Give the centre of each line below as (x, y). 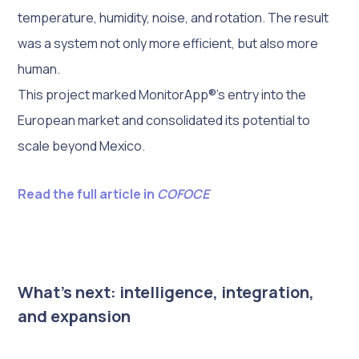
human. (39, 69)
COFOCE (184, 194)
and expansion (75, 316)
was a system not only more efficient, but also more (168, 43)
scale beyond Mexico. (82, 145)
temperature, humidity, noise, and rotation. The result (173, 17)
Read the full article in (88, 194)
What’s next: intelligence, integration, (166, 292)
